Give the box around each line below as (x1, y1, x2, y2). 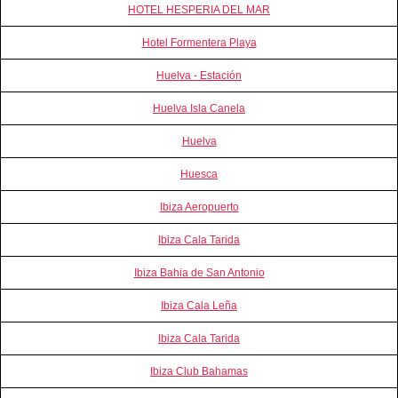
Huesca (180, 167, 218, 180)
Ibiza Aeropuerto (159, 200, 239, 213)
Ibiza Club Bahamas (150, 364, 248, 378)
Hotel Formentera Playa (141, 36, 257, 49)
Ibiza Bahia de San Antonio (133, 266, 265, 279)
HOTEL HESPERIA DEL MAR (128, 3, 270, 16)
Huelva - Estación (156, 68, 242, 82)
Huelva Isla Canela (153, 101, 245, 115)
